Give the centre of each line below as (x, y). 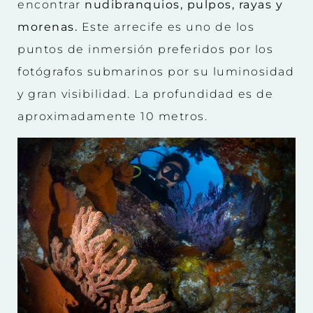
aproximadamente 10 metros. (112, 116)
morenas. (48, 27)
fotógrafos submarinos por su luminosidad (156, 71)
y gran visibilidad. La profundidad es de (145, 94)
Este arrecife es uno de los (166, 27)
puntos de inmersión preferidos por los (145, 49)
